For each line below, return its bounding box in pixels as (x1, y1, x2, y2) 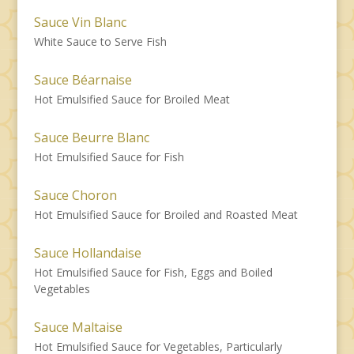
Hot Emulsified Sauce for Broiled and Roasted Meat (33, 206, 298, 222)
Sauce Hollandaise (33, 243, 141, 262)
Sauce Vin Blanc (33, 13, 126, 31)
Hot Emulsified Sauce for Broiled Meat (33, 91, 230, 107)
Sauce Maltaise (33, 318, 122, 336)
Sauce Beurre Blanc (33, 128, 149, 146)
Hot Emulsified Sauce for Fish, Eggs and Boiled (33, 264, 273, 280)
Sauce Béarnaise (33, 70, 132, 88)
